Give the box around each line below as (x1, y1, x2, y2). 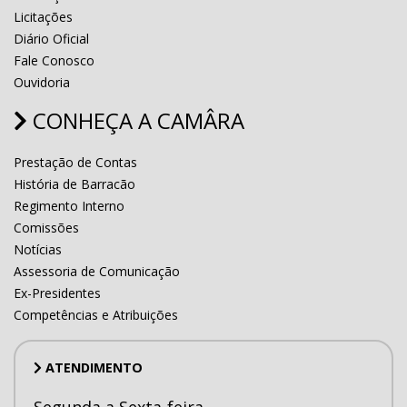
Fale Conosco (14, 51, 94, 69)
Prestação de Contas (14, 153, 137, 171)
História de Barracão (14, 174, 135, 193)
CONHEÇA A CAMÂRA (27, 104, 244, 135)
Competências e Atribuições (14, 305, 178, 323)
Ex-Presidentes (14, 283, 101, 302)
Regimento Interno (14, 196, 124, 214)
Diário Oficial (14, 29, 89, 47)
